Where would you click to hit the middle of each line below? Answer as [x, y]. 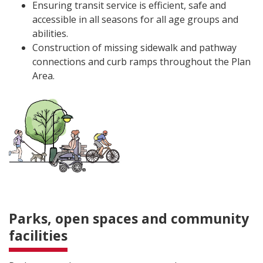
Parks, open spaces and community [129, 218]
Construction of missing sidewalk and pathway [134, 48]
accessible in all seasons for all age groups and [135, 20]
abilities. [50, 34]
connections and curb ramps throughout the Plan [141, 62]
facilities [38, 235]
